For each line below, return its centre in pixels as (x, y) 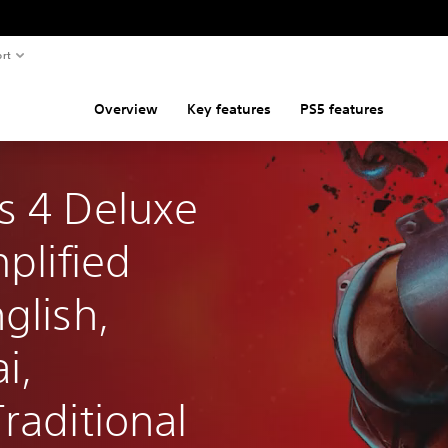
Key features (229, 109)
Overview (126, 109)
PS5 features (342, 109)
